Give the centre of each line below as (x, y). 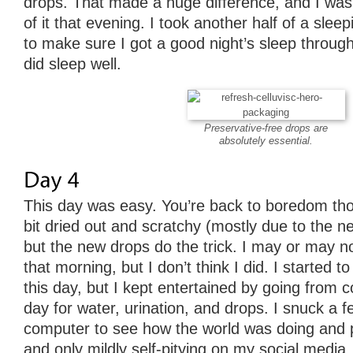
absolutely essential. (266, 140)
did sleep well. (72, 63)
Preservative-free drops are (266, 128)
